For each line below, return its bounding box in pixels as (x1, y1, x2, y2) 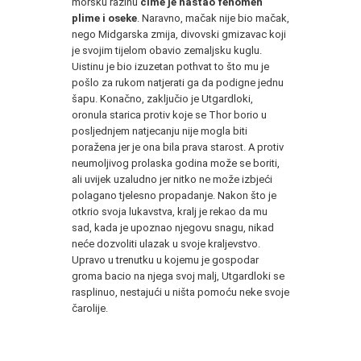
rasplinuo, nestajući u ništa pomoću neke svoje (72, 285, 289, 298)
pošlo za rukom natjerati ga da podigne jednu (72, 76, 284, 89)
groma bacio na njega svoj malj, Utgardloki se (72, 269, 284, 282)
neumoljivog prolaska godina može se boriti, (72, 156, 280, 169)
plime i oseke (72, 11, 137, 24)
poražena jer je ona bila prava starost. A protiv (72, 140, 284, 153)
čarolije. (72, 301, 108, 314)
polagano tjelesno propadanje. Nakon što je (72, 189, 276, 201)
